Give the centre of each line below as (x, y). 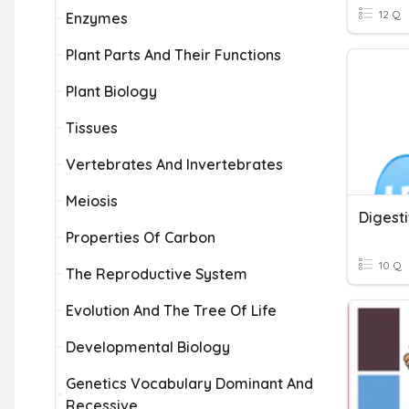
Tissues (92, 128)
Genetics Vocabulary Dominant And (189, 383)
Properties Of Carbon (141, 237)
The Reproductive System (157, 274)
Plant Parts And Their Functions (173, 55)
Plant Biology (111, 91)
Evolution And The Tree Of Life (171, 310)
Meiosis (92, 201)
